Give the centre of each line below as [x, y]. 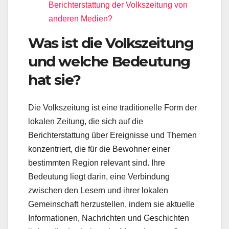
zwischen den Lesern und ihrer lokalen [98, 190]
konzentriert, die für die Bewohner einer [99, 149]
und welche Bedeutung [109, 62]
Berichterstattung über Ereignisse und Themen [112, 135]
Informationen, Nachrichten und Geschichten [109, 218]
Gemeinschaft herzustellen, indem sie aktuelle [111, 204]
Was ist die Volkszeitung [111, 43]
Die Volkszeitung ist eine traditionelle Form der [112, 107]
